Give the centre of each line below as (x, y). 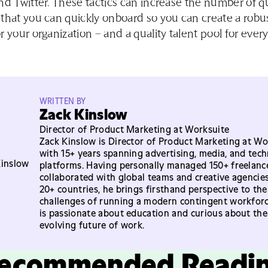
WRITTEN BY (63, 101)
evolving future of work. (92, 225)
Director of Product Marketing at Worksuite (134, 129)
